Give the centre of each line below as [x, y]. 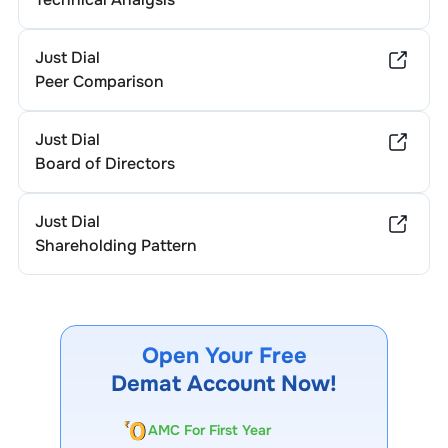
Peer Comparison [99, 81]
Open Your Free [224, 356]
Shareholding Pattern [115, 245]
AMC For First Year [209, 430]
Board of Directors [104, 163]
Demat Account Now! [224, 384]
